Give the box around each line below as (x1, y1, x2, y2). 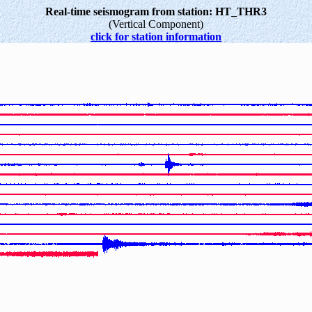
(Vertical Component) (109, 18, 203, 30)
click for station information (91, 31, 221, 42)
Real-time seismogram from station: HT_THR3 (45, 6, 267, 17)
